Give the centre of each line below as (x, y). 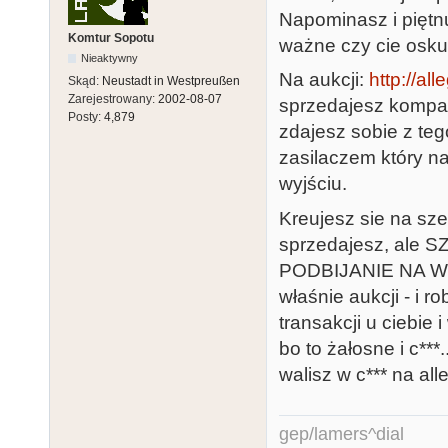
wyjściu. (313, 184)
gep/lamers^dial (341, 434)
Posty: (86, 116)
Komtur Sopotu (111, 37)
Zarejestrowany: (113, 98)
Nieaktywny (110, 57)
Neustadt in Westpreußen (171, 80)
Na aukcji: (324, 80)
